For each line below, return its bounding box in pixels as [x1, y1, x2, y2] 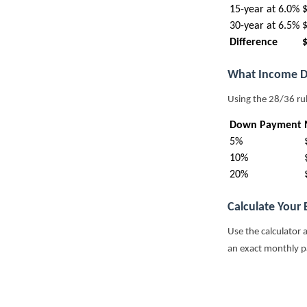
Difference [230, 37, 278, 49]
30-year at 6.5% [230, 21, 299, 32]
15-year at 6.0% [230, 4, 299, 16]
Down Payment [230, 120, 302, 132]
